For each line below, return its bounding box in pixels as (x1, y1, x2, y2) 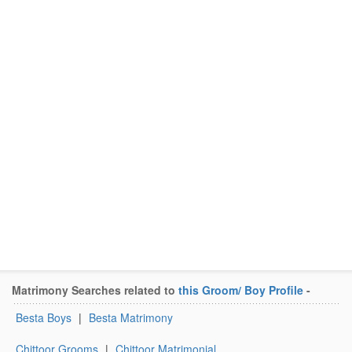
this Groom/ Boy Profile (178, 281, 303, 298)
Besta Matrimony (89, 309, 173, 325)
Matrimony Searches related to (12, 281, 178, 298)
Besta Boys (16, 309, 71, 325)
